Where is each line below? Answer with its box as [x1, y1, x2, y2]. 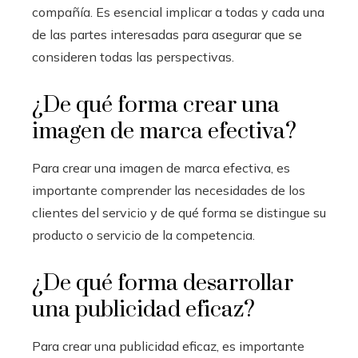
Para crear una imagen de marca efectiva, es [32, 159, 290, 176]
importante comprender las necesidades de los [32, 181, 305, 198]
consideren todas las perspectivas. [32, 48, 234, 65]
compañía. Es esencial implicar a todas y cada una [32, 3, 324, 20]
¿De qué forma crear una [32, 90, 280, 119]
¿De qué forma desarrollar [32, 268, 293, 297]
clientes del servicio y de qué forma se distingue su [32, 204, 326, 221]
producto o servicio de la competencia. [32, 226, 255, 243]
